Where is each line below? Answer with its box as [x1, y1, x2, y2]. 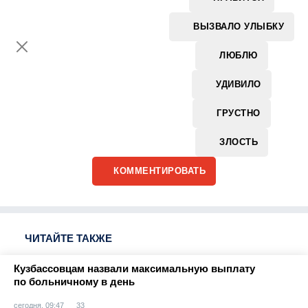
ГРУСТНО [217, 107, 261, 118]
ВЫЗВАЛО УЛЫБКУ [193, 21, 284, 32]
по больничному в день [14, 276, 135, 287]
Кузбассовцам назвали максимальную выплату [14, 263, 255, 274]
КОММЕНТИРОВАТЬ [113, 166, 206, 176]
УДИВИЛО [216, 78, 261, 89]
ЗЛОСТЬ [219, 136, 258, 147]
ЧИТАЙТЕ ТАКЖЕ [25, 232, 112, 244]
